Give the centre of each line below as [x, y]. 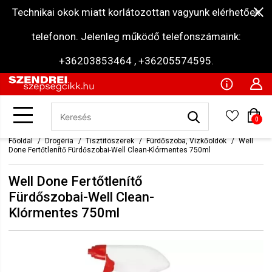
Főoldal [21, 141]
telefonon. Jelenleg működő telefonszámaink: [136, 36]
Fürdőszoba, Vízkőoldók [186, 141]
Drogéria [59, 141]
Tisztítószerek [110, 141]
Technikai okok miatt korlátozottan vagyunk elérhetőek [136, 12]
